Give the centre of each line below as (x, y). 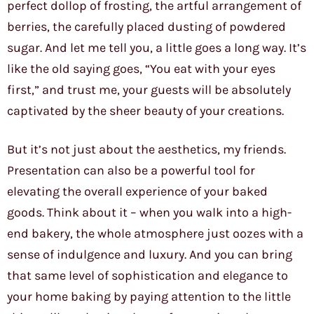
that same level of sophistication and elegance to (148, 276)
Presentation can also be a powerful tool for (131, 171)
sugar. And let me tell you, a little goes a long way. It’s (157, 48)
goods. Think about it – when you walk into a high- (149, 213)
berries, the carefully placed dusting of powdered (146, 27)
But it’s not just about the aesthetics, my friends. (146, 150)
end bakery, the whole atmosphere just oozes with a (155, 234)
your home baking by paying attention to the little (149, 297)
